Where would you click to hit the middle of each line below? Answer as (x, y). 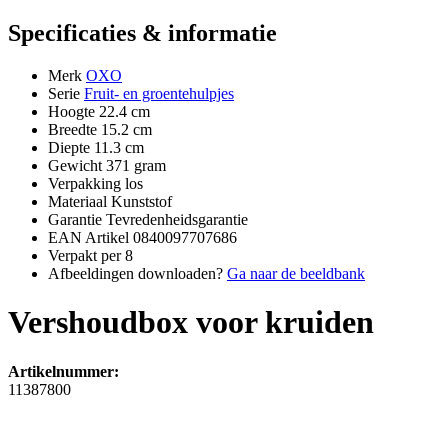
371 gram (136, 165)
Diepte (69, 147)
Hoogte (71, 111)
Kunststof (141, 201)
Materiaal (77, 201)
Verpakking (84, 183)
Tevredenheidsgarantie (177, 219)
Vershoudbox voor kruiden (191, 322)
